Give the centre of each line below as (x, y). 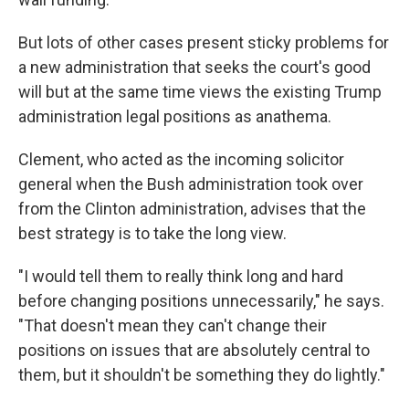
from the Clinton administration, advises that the (192, 209)
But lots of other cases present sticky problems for (204, 43)
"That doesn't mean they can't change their (173, 326)
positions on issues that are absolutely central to (194, 351)
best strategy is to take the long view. (152, 234)
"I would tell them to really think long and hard (181, 277)
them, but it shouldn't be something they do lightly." (202, 375)
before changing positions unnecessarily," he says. (201, 301)
